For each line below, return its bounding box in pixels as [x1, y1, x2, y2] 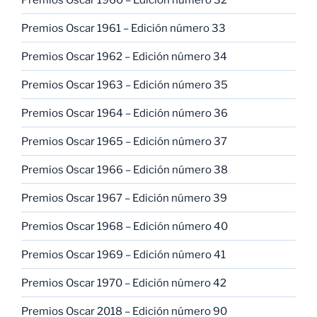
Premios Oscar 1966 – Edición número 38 [21, 163, 228, 176]
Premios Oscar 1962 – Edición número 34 [21, 50, 227, 63]
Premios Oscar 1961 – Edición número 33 [21, 21, 226, 35]
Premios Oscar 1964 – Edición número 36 [21, 106, 228, 120]
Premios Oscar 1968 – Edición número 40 [21, 219, 228, 233]
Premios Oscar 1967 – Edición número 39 [21, 191, 227, 204]
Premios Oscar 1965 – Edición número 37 [21, 134, 227, 148]
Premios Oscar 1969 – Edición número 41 [21, 248, 226, 261]
